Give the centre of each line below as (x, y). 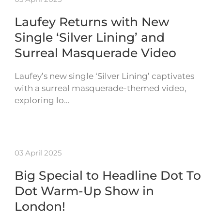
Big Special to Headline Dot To (108, 175)
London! (40, 206)
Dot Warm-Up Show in (84, 191)
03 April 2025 (38, 153)
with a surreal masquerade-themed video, (101, 88)
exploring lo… (42, 100)
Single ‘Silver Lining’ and (90, 37)
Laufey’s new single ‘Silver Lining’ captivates (104, 76)
